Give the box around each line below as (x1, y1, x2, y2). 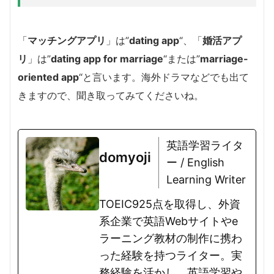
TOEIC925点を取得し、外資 (99, 197, 240, 210)
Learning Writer (166, 172, 246, 186)
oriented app (18, 70, 79, 83)
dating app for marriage (51, 52, 163, 65)
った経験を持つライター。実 (99, 248, 242, 262)
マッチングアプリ (28, 34, 106, 46)
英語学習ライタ (166, 138, 243, 152)
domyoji (99, 149, 151, 166)
